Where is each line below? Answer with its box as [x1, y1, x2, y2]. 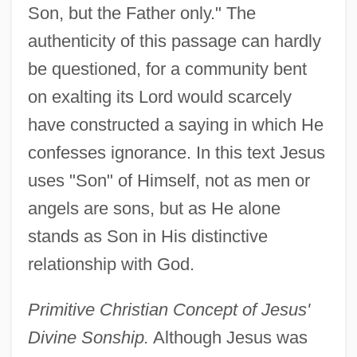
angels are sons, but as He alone [27, 198, 280, 218]
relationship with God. [27, 253, 194, 274]
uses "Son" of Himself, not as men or [27, 170, 310, 190]
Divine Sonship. [27, 327, 149, 347]
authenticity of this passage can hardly [27, 30, 321, 51]
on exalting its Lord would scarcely [27, 86, 292, 107]
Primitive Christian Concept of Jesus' [27, 299, 310, 320]
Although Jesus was [148, 327, 308, 347]
